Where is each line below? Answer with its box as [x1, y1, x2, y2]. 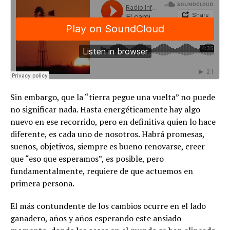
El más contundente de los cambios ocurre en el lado [10, 200, 206, 212]
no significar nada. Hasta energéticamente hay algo [10, 104, 200, 116]
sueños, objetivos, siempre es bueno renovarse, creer [10, 141, 205, 152]
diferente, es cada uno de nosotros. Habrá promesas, [10, 128, 204, 140]
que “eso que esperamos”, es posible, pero [10, 153, 164, 165]
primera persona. [10, 178, 74, 189]
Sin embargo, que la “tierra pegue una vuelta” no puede [10, 91, 215, 103]
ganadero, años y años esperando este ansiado [10, 213, 181, 224]
